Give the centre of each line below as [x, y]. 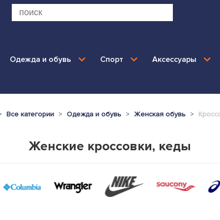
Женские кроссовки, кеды [110, 146]
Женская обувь [160, 114]
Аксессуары [174, 59]
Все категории [30, 114]
